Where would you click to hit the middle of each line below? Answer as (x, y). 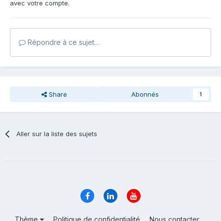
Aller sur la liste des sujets (57, 133)
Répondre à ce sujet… (63, 42)
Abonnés (145, 94)
